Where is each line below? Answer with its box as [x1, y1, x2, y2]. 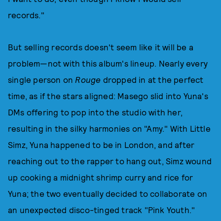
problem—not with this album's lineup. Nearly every [8, 58, 208, 68]
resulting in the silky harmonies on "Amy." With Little [8, 123, 211, 133]
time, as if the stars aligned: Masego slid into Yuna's [8, 91, 208, 101]
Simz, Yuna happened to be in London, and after [8, 140, 195, 149]
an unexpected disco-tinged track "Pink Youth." [8, 205, 195, 215]
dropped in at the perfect [103, 74, 204, 84]
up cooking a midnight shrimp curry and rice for [8, 172, 193, 182]
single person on [8, 74, 75, 84]
